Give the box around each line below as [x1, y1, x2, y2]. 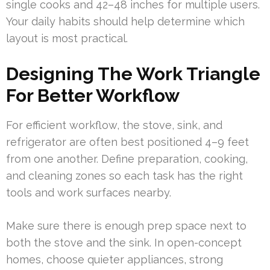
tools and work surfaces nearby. [6, 186, 171, 199]
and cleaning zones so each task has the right [6, 169, 243, 183]
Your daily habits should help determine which [6, 15, 245, 28]
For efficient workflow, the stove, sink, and [6, 119, 222, 132]
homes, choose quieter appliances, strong [6, 253, 223, 266]
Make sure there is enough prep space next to [6, 219, 246, 233]
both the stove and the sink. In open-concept [6, 236, 242, 250]
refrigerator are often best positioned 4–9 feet [6, 136, 249, 149]
